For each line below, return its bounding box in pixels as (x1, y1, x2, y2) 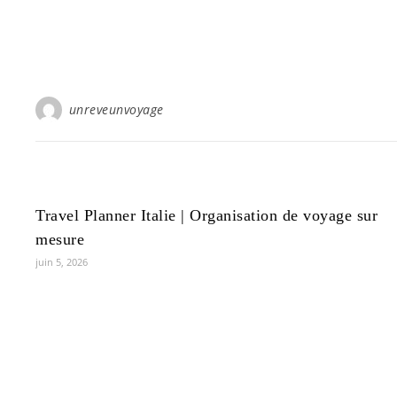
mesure (35, 230, 84, 248)
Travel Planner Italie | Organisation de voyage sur (35, 206, 378, 224)
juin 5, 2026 (35, 255, 88, 269)
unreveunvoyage (68, 101, 164, 118)
